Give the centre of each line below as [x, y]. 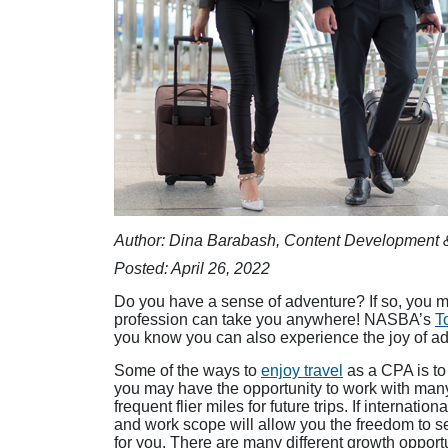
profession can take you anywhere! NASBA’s [274, 319]
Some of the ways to [187, 370]
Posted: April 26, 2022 [192, 268]
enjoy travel [302, 370]
